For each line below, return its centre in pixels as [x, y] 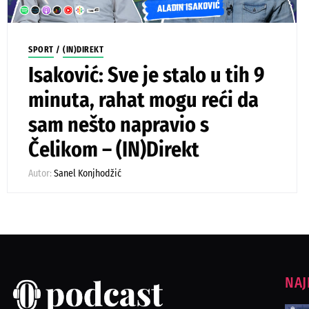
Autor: [41, 173]
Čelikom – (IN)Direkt [114, 149]
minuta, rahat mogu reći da [143, 100]
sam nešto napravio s [119, 124]
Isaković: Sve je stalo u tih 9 [147, 75]
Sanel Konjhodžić [88, 173]
